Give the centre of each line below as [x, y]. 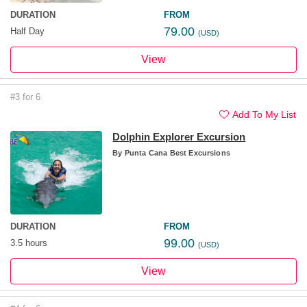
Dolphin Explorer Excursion [179, 136]
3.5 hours [29, 243]
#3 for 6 [25, 97]
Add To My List [264, 114]
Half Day [27, 31]
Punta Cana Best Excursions [176, 152]
